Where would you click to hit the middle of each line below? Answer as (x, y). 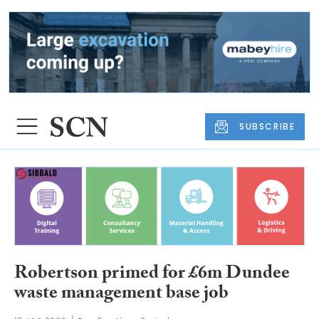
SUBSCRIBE (267, 126)
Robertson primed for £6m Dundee (152, 275)
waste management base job (121, 295)
